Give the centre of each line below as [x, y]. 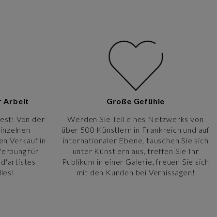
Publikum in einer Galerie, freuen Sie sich [136, 161]
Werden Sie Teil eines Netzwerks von [136, 119]
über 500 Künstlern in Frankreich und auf [136, 129]
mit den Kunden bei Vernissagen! [136, 172]
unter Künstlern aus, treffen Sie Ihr [136, 151]
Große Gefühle [136, 101]
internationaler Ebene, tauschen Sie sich [136, 140]
